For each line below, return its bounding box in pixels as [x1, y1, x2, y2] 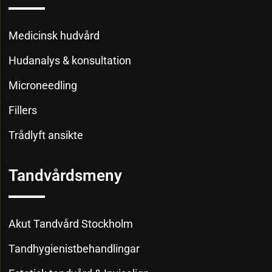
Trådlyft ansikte [8, 128, 84, 141]
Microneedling [8, 78, 78, 92]
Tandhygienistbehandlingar [8, 242, 140, 255]
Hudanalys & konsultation [8, 53, 132, 67]
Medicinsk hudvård [8, 29, 100, 42]
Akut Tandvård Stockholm [8, 217, 134, 230]
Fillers [8, 103, 38, 117]
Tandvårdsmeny [8, 166, 123, 185]
